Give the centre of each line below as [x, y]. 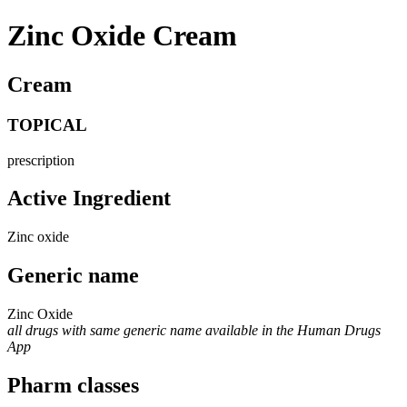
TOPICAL [47, 124]
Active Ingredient [89, 199]
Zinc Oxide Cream [122, 36]
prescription [41, 160]
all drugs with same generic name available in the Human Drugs [194, 331]
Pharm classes [73, 386]
